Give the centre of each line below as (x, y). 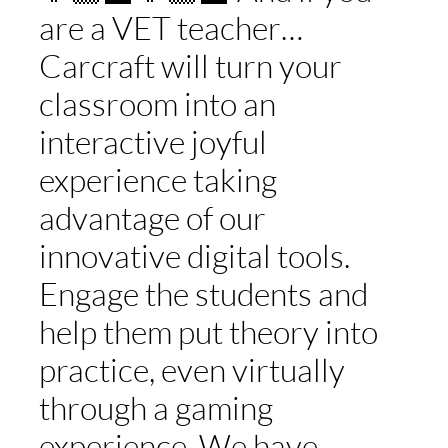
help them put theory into (208, 332)
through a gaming (155, 408)
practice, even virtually (191, 370)
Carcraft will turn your (190, 66)
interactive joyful (152, 142)
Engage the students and (203, 294)
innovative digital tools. (194, 256)
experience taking (157, 180)
